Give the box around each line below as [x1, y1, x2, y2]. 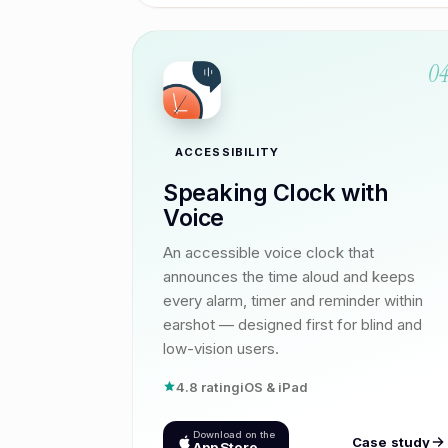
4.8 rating [176, 378, 240, 395]
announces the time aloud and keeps [163, 266, 415, 286]
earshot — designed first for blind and [163, 314, 422, 334]
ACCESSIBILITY [175, 144, 280, 159]
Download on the [193, 428, 275, 440]
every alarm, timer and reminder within [163, 290, 423, 310]
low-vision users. [163, 338, 279, 358]
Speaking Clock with [163, 178, 389, 207]
